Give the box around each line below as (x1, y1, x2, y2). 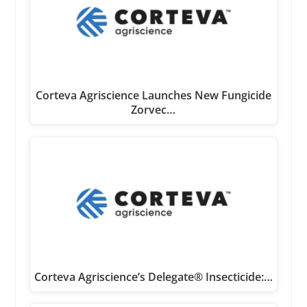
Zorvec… (131, 102, 176, 118)
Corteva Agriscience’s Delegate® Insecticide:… (34, 269, 273, 284)
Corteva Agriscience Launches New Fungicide (35, 88, 271, 103)
